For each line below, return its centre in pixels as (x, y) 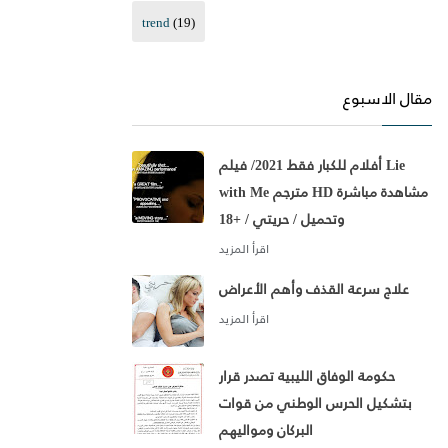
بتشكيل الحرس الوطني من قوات (315, 403)
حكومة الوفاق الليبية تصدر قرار (307, 376)
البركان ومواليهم (266, 430)
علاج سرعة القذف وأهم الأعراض (314, 289)
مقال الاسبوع (387, 98)
